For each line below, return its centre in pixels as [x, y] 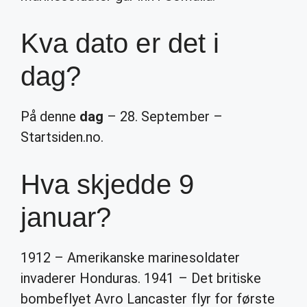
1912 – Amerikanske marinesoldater [130, 258]
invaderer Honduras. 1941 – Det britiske [141, 278]
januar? [66, 217]
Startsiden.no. [62, 137]
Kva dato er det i [120, 43]
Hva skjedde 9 [107, 184]
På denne [50, 116]
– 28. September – [163, 116]
